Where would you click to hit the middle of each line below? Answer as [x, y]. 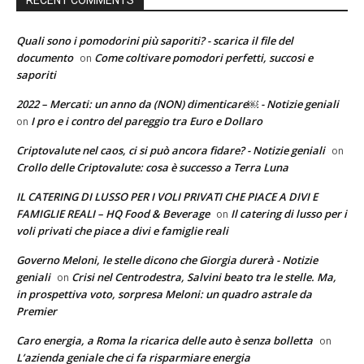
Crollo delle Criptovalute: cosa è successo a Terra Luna [152, 167]
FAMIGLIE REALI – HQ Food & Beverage [113, 213]
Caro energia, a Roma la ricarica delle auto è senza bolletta [165, 340]
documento [45, 57]
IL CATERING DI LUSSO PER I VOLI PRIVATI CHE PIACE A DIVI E [167, 196]
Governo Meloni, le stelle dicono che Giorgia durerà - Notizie [167, 260]
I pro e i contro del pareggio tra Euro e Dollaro [147, 121]
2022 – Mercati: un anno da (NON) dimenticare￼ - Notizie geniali [178, 104]
